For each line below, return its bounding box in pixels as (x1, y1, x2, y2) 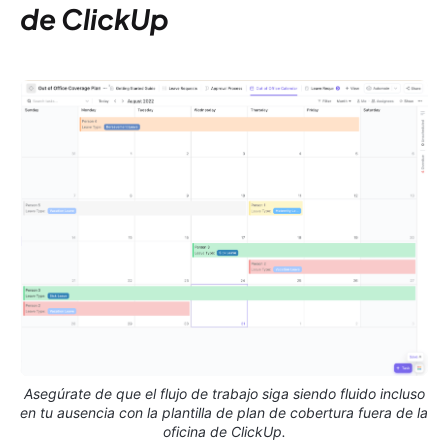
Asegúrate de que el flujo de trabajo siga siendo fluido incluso (23, 385, 425, 403)
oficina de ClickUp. (162, 423, 286, 441)
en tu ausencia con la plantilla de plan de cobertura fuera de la (20, 404, 428, 422)
